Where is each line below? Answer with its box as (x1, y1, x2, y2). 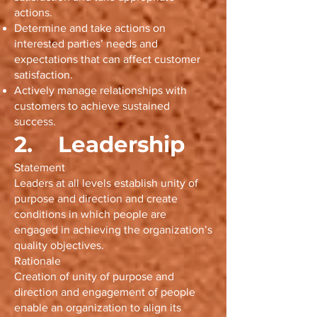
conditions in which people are (14, 208, 166, 220)
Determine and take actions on (14, 22, 166, 34)
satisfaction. (14, 69, 73, 81)
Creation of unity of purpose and (14, 270, 174, 282)
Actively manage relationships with (14, 84, 187, 96)
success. (14, 115, 59, 127)
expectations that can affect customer (14, 53, 200, 65)
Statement (14, 161, 65, 173)
